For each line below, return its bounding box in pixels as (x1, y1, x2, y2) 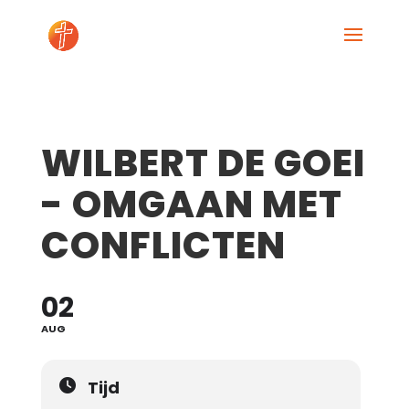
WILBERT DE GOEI (40, 137, 365, 189)
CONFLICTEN (40, 219, 286, 271)
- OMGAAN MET (40, 178, 342, 230)
